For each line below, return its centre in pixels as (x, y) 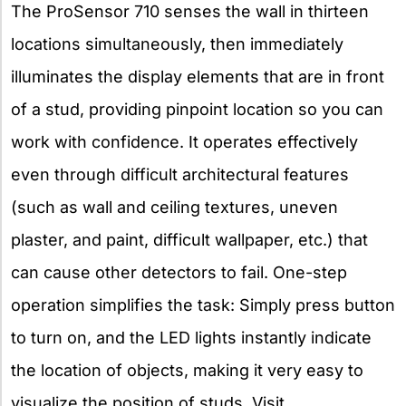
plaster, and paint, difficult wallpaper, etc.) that (189, 240)
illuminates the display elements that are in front (198, 77)
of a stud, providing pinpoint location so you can (197, 110)
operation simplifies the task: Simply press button (203, 305)
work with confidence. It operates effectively (184, 142)
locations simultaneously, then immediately (177, 44)
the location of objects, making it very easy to (187, 371)
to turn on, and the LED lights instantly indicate (191, 338)
